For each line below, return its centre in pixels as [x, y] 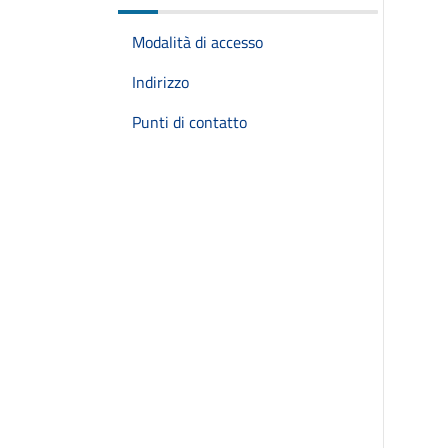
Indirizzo [160, 82]
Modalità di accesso [197, 42]
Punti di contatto [189, 122]
